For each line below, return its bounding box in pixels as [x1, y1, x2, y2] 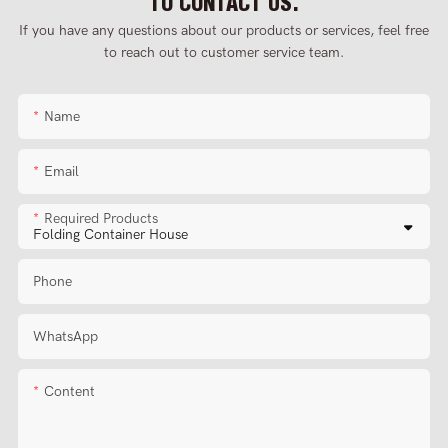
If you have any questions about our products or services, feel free [19, 22, 429, 40]
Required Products [43, 209, 158, 227]
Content [43, 382, 95, 400]
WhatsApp [32, 327, 98, 345]
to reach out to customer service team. [104, 44, 344, 62]
